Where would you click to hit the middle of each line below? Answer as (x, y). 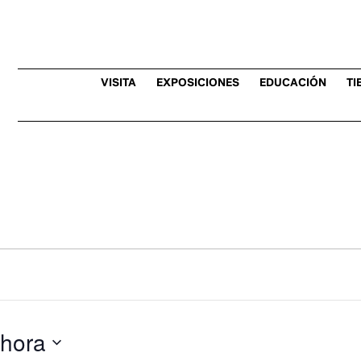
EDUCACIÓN (293, 82)
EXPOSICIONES (197, 82)
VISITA (118, 82)
